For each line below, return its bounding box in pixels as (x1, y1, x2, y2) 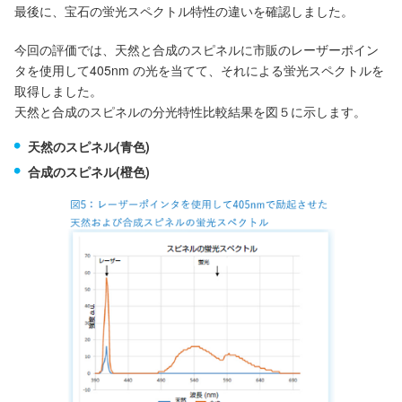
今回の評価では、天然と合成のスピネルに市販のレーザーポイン (14, 39, 379, 58)
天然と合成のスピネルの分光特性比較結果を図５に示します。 (14, 101, 366, 120)
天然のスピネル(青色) (28, 136, 150, 155)
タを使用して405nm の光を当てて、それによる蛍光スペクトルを (14, 60, 384, 79)
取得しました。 (14, 81, 102, 100)
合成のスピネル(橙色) (28, 162, 150, 180)
